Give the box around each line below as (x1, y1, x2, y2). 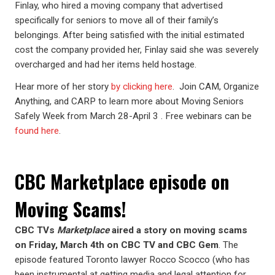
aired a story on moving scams (109, 225, 247, 236)
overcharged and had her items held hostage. (15, 59, 196, 70)
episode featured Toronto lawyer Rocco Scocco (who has (15, 254, 250, 265)
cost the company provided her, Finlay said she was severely (15, 44, 258, 55)
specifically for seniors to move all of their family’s (15, 15, 219, 26)
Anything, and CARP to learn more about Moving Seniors (15, 96, 244, 107)
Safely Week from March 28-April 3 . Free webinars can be (15, 110, 252, 122)
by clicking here (111, 81, 172, 92)
